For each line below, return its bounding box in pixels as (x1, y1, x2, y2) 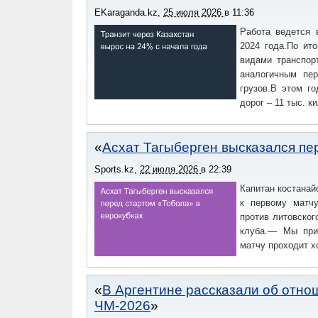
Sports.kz (94, 164, 134, 175)
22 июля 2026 (140, 164, 201, 175)
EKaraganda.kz (94, 7, 158, 18)
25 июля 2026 (163, 7, 224, 18)
